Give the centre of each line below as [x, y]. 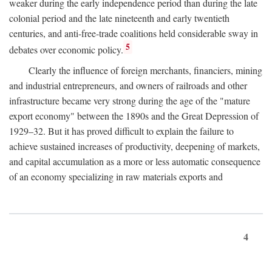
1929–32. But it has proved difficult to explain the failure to [121, 131]
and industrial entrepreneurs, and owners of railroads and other [128, 85]
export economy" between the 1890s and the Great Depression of [134, 115]
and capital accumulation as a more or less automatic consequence [135, 161]
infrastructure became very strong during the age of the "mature [130, 100]
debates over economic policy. [66, 50]
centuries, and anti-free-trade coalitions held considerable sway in [134, 33]
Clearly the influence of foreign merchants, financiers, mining [145, 70]
